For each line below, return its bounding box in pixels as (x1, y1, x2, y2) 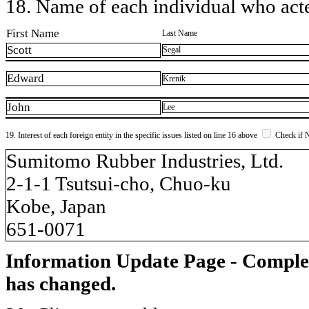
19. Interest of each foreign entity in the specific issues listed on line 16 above (6, 130, 259, 140)
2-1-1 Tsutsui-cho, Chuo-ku (6, 172, 231, 195)
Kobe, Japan (6, 195, 106, 217)
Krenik (163, 74, 186, 84)
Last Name (162, 28, 197, 38)
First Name (6, 26, 59, 40)
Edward (7, 72, 44, 86)
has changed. (6, 272, 116, 295)
